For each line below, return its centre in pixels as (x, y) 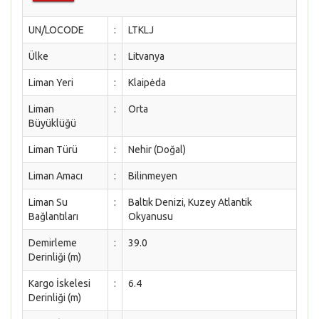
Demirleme (53, 243)
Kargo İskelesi (59, 283)
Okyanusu (151, 216)
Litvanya (146, 56)
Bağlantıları (53, 216)
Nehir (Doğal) (157, 150)
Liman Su (48, 202)
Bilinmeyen (153, 176)
